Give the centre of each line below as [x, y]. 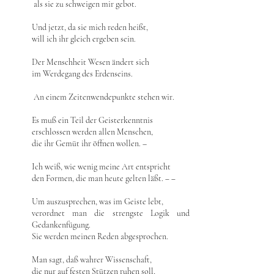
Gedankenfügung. [61, 225]
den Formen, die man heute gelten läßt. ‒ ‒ [104, 178]
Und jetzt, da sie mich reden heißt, [90, 27]
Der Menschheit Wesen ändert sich [91, 62]
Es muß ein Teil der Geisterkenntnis [92, 120]
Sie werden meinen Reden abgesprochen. [100, 236]
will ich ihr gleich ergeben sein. [84, 39]
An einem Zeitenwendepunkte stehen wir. [103, 97]
